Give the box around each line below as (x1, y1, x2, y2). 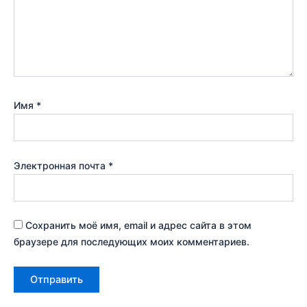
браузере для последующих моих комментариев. (14, 236, 249, 248)
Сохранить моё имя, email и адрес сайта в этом (25, 219, 251, 232)
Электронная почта (14, 159, 108, 171)
